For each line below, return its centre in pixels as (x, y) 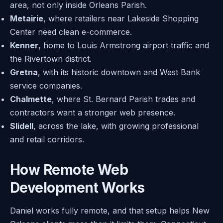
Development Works (77, 187)
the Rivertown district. (51, 59)
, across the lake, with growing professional (116, 126)
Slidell (22, 126)
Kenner (24, 46)
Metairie (27, 19)
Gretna (24, 72)
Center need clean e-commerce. (71, 32)
